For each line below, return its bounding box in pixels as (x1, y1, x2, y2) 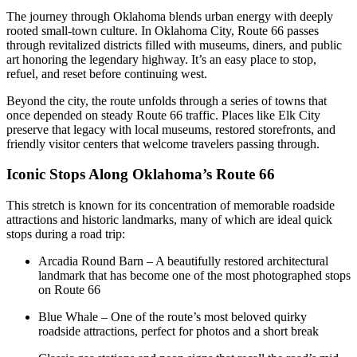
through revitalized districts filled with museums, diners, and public (6, 37, 342, 52)
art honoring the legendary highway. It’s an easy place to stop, (6, 52, 316, 66)
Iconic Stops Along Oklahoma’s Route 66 (6, 166, 275, 183)
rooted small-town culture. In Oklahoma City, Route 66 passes (6, 23, 319, 37)
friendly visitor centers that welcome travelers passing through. (6, 136, 320, 151)
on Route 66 (38, 283, 100, 297)
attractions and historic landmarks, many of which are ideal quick (6, 213, 332, 227)
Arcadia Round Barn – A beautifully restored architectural (38, 254, 328, 269)
